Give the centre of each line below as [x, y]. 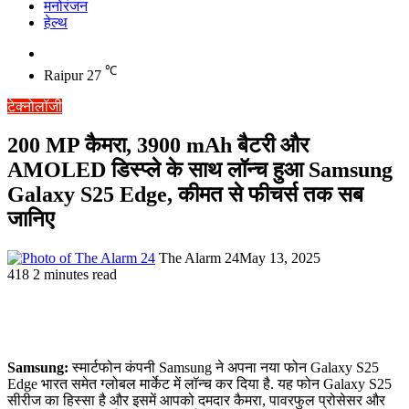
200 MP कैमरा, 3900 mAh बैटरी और [158, 146]
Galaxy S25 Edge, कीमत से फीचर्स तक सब [185, 195]
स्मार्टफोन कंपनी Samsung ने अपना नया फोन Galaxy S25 [224, 368]
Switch [63, 52]
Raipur [63, 76]
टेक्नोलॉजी [35, 107]
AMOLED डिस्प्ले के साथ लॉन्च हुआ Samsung [200, 170]
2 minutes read [75, 275]
